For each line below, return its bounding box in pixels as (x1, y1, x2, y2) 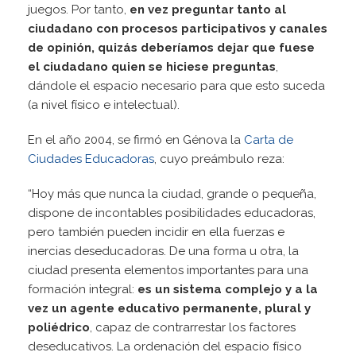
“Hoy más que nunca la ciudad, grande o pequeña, (28, 187, 316, 202)
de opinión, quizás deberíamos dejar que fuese (28, 41, 315, 56)
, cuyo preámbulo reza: (154, 152, 284, 167)
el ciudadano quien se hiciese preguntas (28, 60, 276, 75)
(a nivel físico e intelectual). (28, 98, 180, 113)
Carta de (244, 133, 293, 148)
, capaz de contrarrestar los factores (90, 320, 296, 335)
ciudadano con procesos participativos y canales (28, 21, 327, 37)
